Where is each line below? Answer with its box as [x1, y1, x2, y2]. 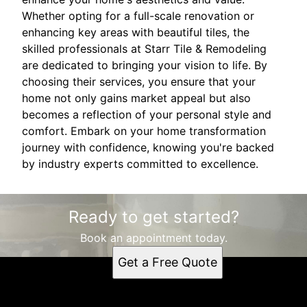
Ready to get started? [68, 206, 239, 227]
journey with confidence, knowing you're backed [22, 140, 274, 154]
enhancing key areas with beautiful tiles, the [22, 25, 249, 39]
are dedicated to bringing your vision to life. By [22, 58, 267, 72]
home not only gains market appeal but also [22, 90, 251, 105]
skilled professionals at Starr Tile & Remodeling [22, 41, 267, 56]
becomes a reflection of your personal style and [22, 107, 271, 121]
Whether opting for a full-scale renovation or [22, 8, 254, 23]
